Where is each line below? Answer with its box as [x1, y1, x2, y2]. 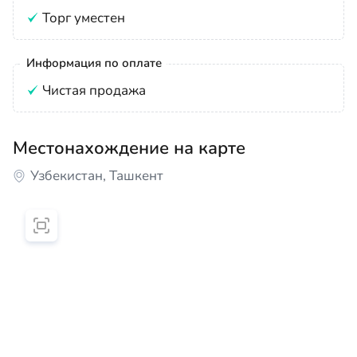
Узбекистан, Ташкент [30, 167, 163, 185]
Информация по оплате [26, 55, 162, 71]
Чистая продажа [42, 81, 146, 100]
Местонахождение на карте [13, 136, 245, 160]
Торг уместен [42, 9, 125, 27]
